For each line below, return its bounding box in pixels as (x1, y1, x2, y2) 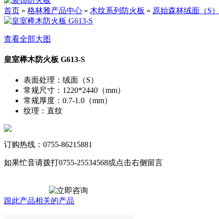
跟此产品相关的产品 (4, 197, 74, 205)
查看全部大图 (4, 34, 51, 43)
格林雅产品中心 (27, 6, 82, 15)
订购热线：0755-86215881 (4, 140, 92, 149)
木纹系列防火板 (90, 6, 145, 15)
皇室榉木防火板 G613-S (4, 55, 85, 64)
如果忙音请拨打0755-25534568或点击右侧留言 (4, 158, 163, 167)
